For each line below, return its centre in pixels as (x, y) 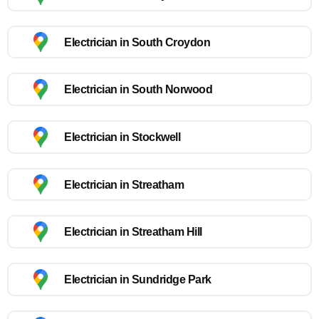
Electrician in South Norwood (138, 90)
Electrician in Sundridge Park (138, 279)
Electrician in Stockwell (122, 137)
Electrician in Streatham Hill (133, 232)
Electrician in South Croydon (137, 42)
